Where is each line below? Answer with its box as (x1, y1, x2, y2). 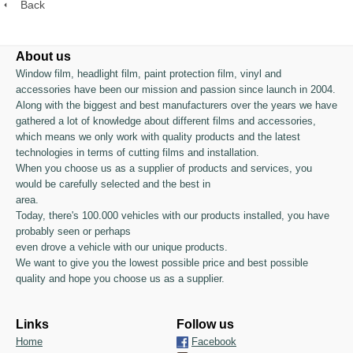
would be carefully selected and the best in (16, 178, 210, 190)
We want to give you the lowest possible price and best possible (16, 257, 308, 269)
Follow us (176, 318, 234, 331)
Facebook (191, 336, 236, 347)
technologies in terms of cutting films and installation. (16, 147, 259, 158)
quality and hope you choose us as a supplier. (16, 273, 225, 284)
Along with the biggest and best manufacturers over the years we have (16, 99, 337, 111)
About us (16, 50, 71, 63)
